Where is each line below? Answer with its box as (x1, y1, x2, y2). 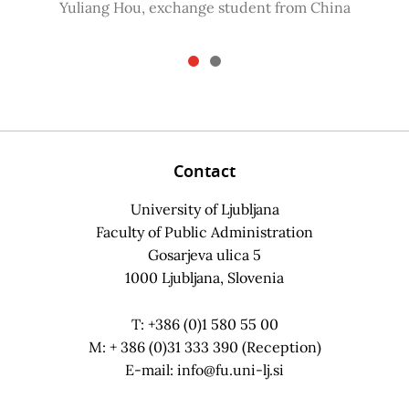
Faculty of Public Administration (96, 222, 313, 241)
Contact (173, 159, 236, 184)
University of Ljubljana (130, 199, 279, 218)
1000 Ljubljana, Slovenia (125, 267, 284, 287)
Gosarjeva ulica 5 (148, 245, 261, 264)
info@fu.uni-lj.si (177, 360, 284, 379)
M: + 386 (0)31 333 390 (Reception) (88, 337, 321, 356)
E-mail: (125, 360, 177, 379)
